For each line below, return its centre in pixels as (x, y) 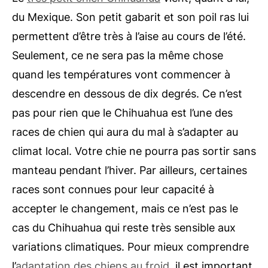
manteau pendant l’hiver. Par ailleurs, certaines (130, 170)
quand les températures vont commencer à (121, 74)
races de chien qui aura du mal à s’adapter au (125, 132)
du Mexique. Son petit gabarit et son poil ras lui (130, 17)
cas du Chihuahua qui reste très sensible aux (124, 227)
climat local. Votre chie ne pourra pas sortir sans (134, 151)
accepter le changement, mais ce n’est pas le (125, 208)
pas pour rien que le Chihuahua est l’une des (122, 112)
